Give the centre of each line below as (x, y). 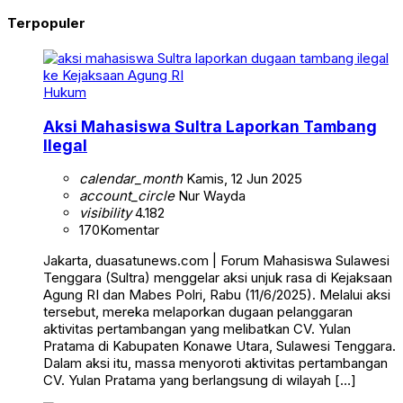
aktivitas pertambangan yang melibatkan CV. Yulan (197, 329)
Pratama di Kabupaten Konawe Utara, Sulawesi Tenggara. (219, 346)
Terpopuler (46, 23)
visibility (105, 213)
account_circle (127, 196)
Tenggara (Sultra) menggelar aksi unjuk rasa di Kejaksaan (218, 278)
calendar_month (131, 179)
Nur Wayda (210, 196)
